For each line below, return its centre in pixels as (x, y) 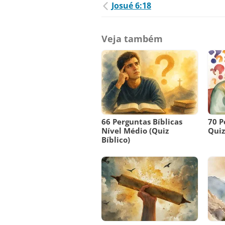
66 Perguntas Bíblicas (142, 122)
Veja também (132, 39)
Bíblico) (116, 140)
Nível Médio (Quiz (135, 131)
